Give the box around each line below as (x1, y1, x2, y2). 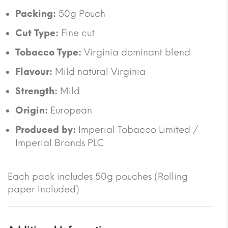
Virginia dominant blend (81, 46, 190, 58)
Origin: (15, 104, 48, 116)
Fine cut (59, 27, 95, 39)
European (48, 104, 92, 116)
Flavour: (15, 66, 52, 77)
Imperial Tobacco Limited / (76, 124, 198, 135)
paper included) (8, 183, 79, 195)
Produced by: (15, 124, 76, 135)
